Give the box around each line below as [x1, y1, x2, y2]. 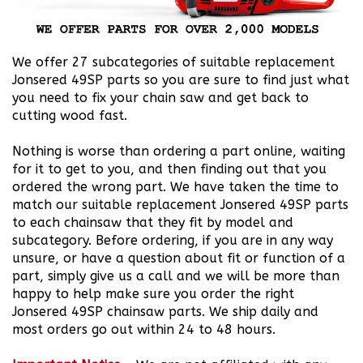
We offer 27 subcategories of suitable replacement [12, 36, 335, 53]
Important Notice [12, 340, 121, 356]
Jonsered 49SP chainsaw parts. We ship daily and [12, 286, 318, 302]
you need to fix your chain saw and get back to [12, 72, 309, 88]
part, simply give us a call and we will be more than [12, 250, 340, 267]
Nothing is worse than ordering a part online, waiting [12, 126, 345, 142]
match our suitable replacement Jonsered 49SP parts [12, 179, 348, 195]
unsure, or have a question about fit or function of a [12, 233, 345, 249]
